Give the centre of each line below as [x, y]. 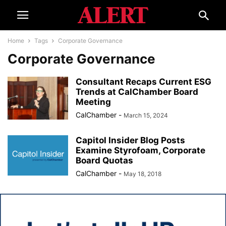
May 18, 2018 [143, 174]
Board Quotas [104, 160]
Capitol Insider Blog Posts [130, 140]
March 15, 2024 [146, 115]
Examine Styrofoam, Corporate [140, 150]
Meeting [93, 102]
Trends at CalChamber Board [137, 92]
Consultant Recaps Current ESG [144, 82]
